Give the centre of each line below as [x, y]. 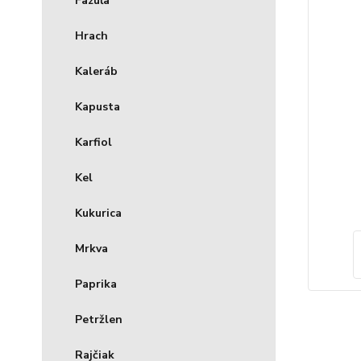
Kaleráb [96, 72]
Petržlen [99, 320]
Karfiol [93, 143]
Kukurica [98, 214]
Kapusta [98, 107]
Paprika [96, 284]
